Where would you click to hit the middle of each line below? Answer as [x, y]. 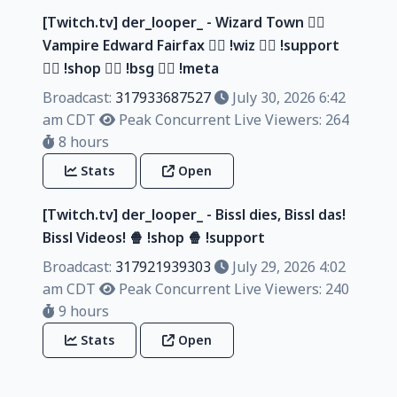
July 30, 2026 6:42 [287, 97]
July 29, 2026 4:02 [287, 266]
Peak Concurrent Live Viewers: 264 [232, 119]
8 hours [82, 141]
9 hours [82, 311]
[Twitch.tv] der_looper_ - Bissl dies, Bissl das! [194, 214]
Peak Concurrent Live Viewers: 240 [232, 288]
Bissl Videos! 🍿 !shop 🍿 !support [154, 237]
